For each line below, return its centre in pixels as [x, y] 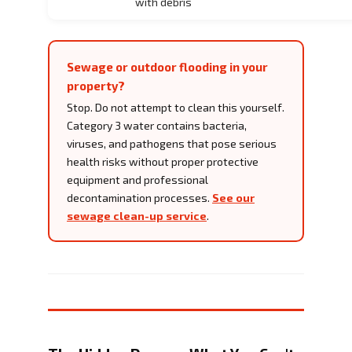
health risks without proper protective [163, 161]
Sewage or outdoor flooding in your [167, 66]
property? [96, 85]
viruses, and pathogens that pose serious [172, 143]
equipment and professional [137, 179]
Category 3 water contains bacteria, [157, 125]
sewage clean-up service [137, 215]
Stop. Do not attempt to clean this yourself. [176, 107]
